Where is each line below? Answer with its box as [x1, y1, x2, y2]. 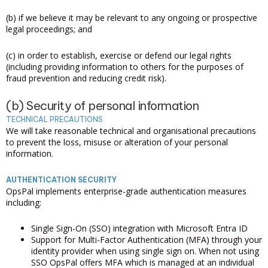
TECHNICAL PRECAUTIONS [6, 115, 103, 124]
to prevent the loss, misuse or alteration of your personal [6, 136, 228, 148]
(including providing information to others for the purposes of [6, 60, 243, 72]
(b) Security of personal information [6, 98, 199, 113]
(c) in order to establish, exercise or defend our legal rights [6, 49, 232, 61]
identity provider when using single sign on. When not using [31, 245, 259, 257]
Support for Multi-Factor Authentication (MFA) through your [31, 234, 262, 245]
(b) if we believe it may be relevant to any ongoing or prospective [6, 12, 257, 23]
